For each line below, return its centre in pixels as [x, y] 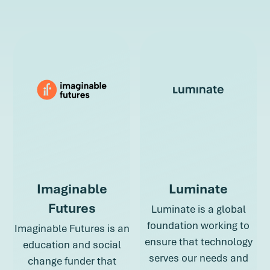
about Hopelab [110, 30]
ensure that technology [198, 242]
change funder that [72, 261]
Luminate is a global [198, 209]
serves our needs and [198, 258]
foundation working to [198, 225]
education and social [72, 245]
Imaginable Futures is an [72, 228]
